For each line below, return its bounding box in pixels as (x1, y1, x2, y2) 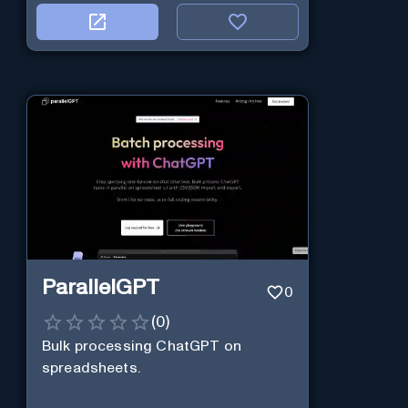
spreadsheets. (41, 361, 140, 376)
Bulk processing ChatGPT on (41, 339, 241, 354)
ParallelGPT (41, 276, 159, 299)
